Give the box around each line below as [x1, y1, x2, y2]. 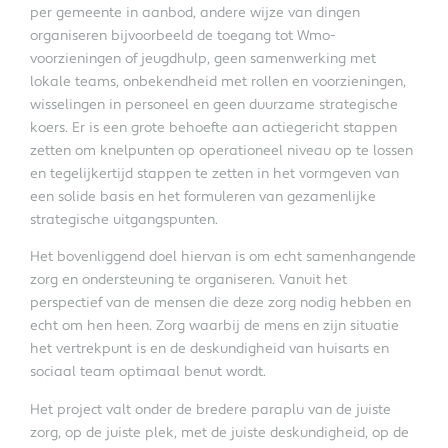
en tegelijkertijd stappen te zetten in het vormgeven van [30, 164, 399, 183]
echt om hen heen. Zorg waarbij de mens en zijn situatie [30, 317, 399, 336]
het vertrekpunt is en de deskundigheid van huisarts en [30, 340, 389, 359]
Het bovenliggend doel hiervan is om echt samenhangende [30, 248, 416, 267]
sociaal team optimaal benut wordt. [30, 363, 266, 382]
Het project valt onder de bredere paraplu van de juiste [30, 400, 391, 419]
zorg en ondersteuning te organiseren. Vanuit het [30, 271, 347, 290]
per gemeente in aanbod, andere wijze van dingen [30, 3, 360, 22]
